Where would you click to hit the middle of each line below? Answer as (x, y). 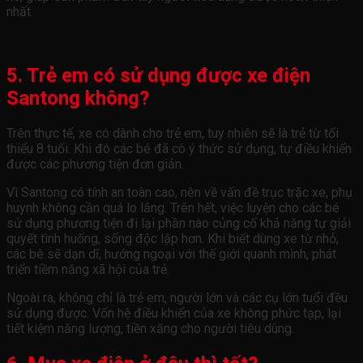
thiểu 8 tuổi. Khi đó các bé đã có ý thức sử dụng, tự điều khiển (179, 148)
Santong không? (78, 98)
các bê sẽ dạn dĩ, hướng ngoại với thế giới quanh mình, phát (171, 254)
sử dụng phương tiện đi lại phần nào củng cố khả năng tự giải (179, 223)
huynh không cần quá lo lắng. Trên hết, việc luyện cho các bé (173, 207)
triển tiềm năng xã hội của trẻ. (88, 269)
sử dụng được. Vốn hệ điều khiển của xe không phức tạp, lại (174, 313)
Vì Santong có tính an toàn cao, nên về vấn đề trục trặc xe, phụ (179, 192)
